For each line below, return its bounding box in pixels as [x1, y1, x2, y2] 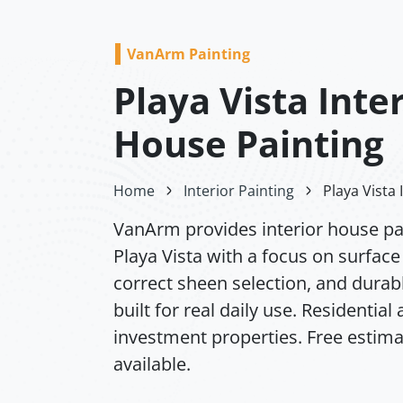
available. [113, 352, 191, 377]
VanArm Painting [127, 44, 250, 65]
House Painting [113, 119, 384, 169]
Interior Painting [184, 181, 294, 201]
